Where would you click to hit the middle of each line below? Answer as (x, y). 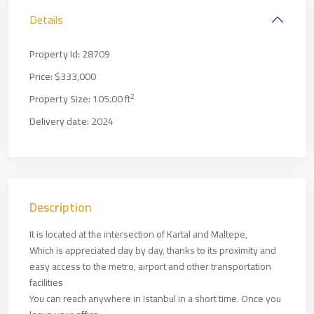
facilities (46, 282)
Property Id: (55, 54)
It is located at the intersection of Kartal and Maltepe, (138, 234)
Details (46, 20)
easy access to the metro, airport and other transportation (150, 266)
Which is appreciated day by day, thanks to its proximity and (153, 250)
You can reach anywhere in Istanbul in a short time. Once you (155, 299)
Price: (41, 76)
